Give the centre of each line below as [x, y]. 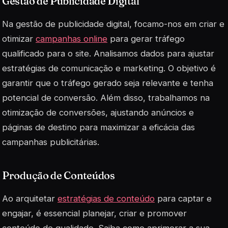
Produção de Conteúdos [59, 176]
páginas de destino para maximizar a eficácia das [98, 127]
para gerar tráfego [146, 39]
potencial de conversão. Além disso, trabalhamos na [106, 98]
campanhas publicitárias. [51, 142]
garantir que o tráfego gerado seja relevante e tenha [108, 83]
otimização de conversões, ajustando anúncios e [98, 113]
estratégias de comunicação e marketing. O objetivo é [109, 68]
